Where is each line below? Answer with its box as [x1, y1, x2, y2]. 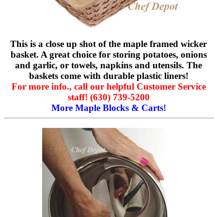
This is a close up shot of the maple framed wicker [10, 38, 207, 49]
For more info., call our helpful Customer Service [11, 81, 206, 92]
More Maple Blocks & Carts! [51, 102, 166, 113]
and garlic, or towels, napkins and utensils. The [15, 60, 202, 70]
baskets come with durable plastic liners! [29, 70, 188, 81]
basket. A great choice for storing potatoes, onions [10, 49, 207, 60]
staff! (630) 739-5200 [67, 92, 150, 102]
